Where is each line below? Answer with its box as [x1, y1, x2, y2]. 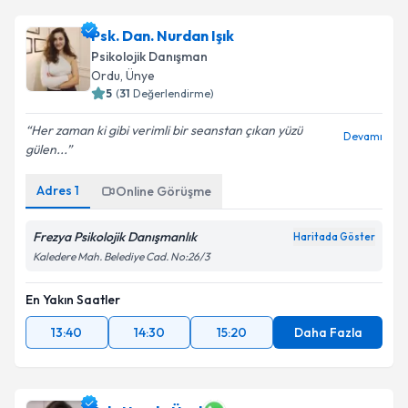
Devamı [343, 129, 382, 143]
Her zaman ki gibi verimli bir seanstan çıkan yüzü [31, 122, 302, 138]
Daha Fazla [293, 324, 362, 341]
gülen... [25, 141, 66, 158]
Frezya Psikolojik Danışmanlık [33, 229, 197, 245]
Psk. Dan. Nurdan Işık [91, 26, 234, 45]
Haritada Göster [293, 230, 375, 243]
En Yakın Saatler [25, 291, 120, 308]
